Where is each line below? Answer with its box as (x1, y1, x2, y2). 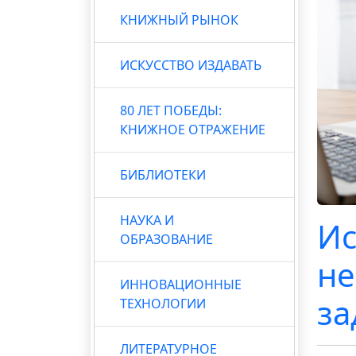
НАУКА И (120, 211, 174, 229)
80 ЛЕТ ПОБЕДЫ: (120, 101, 222, 119)
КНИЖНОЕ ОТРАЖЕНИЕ (120, 120, 265, 138)
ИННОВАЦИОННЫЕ (120, 275, 242, 293)
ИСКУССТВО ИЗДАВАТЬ (120, 56, 261, 74)
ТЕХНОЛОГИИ (120, 294, 206, 312)
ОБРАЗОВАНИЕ (120, 230, 213, 248)
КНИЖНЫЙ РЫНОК (120, 10, 238, 29)
